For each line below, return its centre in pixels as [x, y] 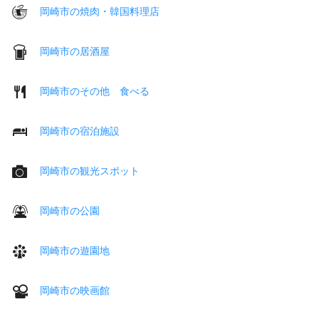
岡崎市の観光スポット [90, 171]
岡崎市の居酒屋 [75, 51]
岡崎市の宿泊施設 [80, 131]
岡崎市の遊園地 [75, 250]
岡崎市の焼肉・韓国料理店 [100, 11]
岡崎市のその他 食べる [95, 91]
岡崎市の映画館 [75, 290]
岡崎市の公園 [70, 210]
